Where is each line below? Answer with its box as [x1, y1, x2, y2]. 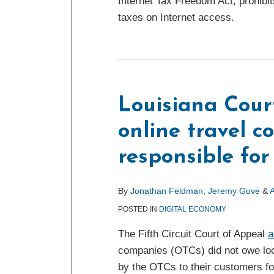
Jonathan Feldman [130, 186, 203, 196]
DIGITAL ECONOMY [159, 205, 226, 213]
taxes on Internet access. [118, 12, 234, 23]
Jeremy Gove [208, 186, 260, 196]
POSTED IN [118, 205, 159, 213]
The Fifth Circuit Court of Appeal [118, 228, 268, 240]
